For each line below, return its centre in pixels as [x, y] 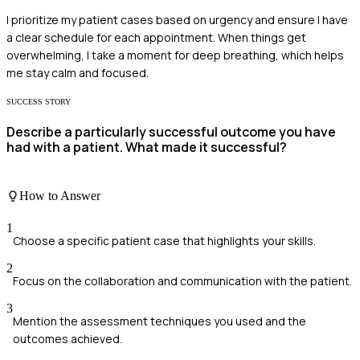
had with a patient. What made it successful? [147, 147]
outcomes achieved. [67, 338]
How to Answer [60, 196]
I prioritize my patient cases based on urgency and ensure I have [177, 19]
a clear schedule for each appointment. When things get [156, 37]
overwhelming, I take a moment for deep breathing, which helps [175, 55]
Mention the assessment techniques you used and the [160, 321]
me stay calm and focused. [78, 72]
